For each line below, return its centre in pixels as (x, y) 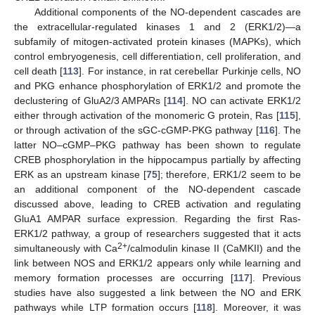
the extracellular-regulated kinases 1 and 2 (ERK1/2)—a (157, 26)
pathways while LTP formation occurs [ (105, 307)
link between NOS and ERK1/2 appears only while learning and (157, 263)
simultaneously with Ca (66, 248)
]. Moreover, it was (257, 307)
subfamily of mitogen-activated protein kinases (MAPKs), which (157, 41)
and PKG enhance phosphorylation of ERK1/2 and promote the (157, 85)
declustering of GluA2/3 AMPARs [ (90, 100)
